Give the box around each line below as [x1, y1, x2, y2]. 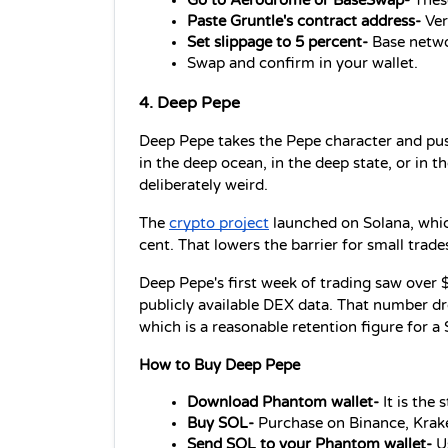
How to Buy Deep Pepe [139, 357, 300, 375]
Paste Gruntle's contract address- [187, 12, 425, 30]
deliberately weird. [139, 177, 268, 195]
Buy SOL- [187, 415, 254, 433]
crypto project [169, 215, 269, 233]
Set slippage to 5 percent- [187, 33, 368, 51]
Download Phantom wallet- [187, 394, 383, 412]
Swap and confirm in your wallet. [187, 54, 418, 72]
